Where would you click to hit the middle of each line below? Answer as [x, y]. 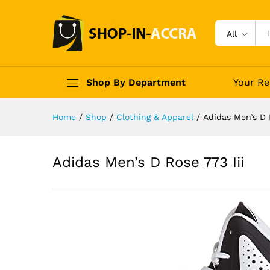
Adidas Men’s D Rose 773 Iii [148, 162]
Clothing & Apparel [155, 117]
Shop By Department [136, 82]
